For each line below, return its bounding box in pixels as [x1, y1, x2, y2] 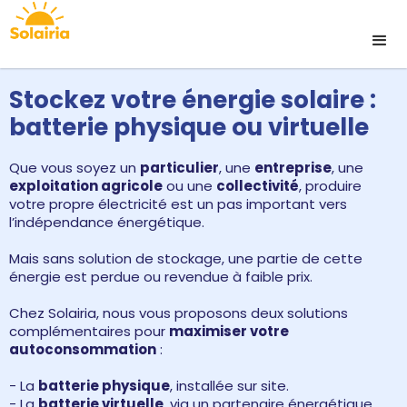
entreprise [254, 158, 332, 177]
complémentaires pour [9, 322, 169, 341]
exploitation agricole [9, 176, 163, 195]
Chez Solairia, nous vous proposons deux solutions [9, 303, 348, 323]
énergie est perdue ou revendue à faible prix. [9, 267, 313, 286]
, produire [299, 176, 362, 195]
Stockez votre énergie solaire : [9, 84, 376, 116]
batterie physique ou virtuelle [9, 111, 369, 144]
